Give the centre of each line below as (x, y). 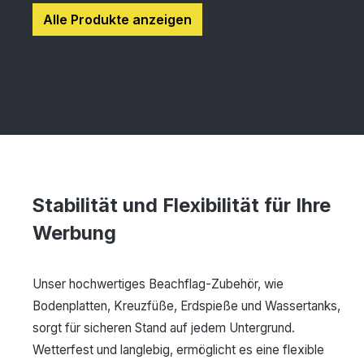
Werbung (75, 233)
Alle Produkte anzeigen (117, 20)
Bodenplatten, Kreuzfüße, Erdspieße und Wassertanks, (187, 306)
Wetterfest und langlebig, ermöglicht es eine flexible (179, 350)
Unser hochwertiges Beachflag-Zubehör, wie (158, 284)
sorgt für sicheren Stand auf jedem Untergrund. (164, 328)
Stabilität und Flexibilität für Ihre (182, 206)
